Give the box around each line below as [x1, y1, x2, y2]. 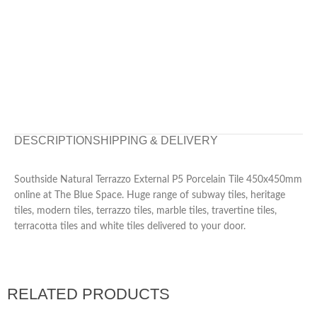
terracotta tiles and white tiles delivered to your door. [14, 221, 246, 231]
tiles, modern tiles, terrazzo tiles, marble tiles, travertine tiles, [14, 205, 277, 216]
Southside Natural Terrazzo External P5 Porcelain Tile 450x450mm [14, 174, 302, 185]
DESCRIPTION [14, 134, 93, 146]
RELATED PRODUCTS [7, 284, 170, 303]
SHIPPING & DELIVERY [93, 134, 218, 146]
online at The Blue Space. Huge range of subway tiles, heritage [14, 190, 285, 200]
